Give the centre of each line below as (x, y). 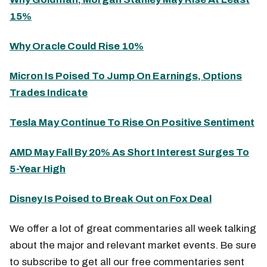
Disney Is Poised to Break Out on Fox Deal (111, 198)
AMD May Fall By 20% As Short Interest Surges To (129, 152)
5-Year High (38, 169)
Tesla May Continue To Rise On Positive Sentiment (132, 122)
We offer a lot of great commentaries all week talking (133, 228)
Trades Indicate (49, 92)
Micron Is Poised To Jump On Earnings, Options (126, 76)
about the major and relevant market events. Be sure (133, 245)
